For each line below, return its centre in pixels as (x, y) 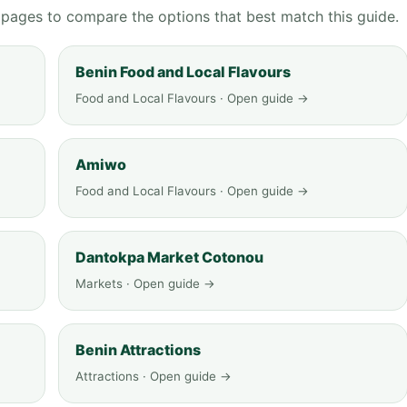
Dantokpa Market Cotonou (169, 257)
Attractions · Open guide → (154, 376)
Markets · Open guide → (145, 283)
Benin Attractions (138, 350)
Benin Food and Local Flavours (183, 72)
